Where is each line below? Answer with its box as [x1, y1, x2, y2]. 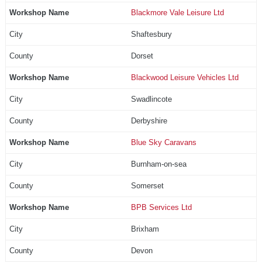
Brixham [130, 224, 159, 233]
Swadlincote [130, 94, 172, 104]
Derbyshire [130, 116, 167, 125]
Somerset [130, 181, 164, 190]
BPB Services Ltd [130, 202, 192, 212]
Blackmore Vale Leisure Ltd [130, 8, 224, 17]
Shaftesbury [130, 29, 172, 39]
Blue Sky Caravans [130, 137, 196, 147]
